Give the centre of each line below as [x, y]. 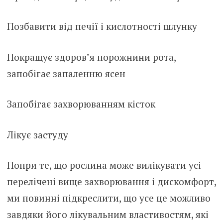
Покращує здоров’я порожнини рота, [91, 57]
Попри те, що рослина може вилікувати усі [104, 165]
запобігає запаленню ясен [66, 73]
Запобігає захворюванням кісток [81, 104]
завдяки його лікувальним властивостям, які [108, 215]
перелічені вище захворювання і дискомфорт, [111, 182]
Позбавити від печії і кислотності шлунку [102, 26]
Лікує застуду [37, 134]
